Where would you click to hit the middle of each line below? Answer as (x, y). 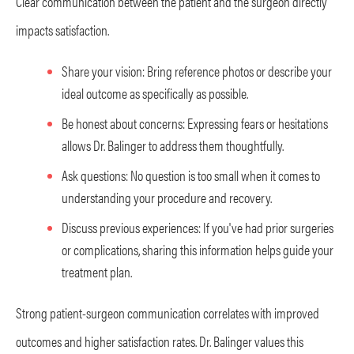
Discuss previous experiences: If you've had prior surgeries (198, 227)
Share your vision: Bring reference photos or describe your (197, 70)
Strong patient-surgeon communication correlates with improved (168, 312)
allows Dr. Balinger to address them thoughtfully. (173, 145)
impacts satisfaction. (62, 29)
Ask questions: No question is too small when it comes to (191, 175)
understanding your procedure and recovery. (167, 197)
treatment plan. (97, 271)
